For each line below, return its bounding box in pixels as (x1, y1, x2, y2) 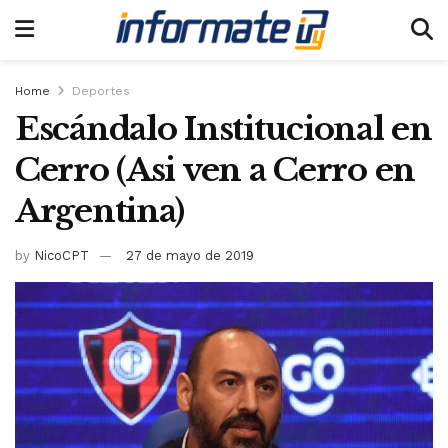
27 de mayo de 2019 (126, 247, 254, 263)
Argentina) (15, 191, 185, 231)
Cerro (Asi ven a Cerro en (15, 150, 415, 190)
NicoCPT (34, 247, 89, 263)
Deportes (72, 84, 130, 98)
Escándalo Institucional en (15, 109, 432, 149)
